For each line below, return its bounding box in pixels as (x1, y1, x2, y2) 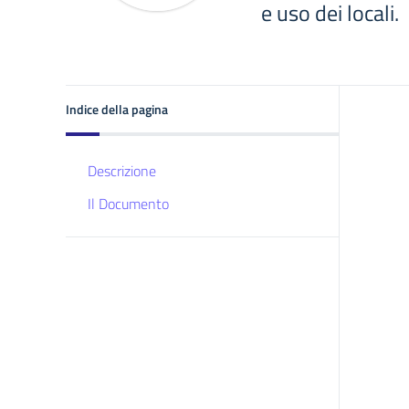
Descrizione (88, 160, 156, 182)
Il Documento (88, 193, 169, 215)
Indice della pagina (66, 100, 168, 119)
